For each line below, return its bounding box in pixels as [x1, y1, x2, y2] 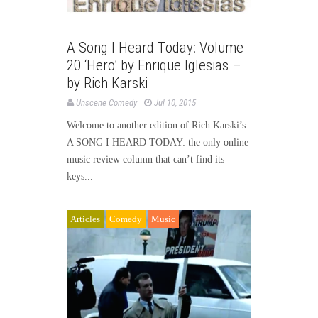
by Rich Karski [67, 74, 148, 92]
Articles [70, 213, 100, 224]
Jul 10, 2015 [154, 97, 196, 108]
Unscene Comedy [76, 97, 137, 108]
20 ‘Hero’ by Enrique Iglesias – [67, 56, 241, 74]
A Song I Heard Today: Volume [67, 38, 243, 56]
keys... [67, 170, 93, 182]
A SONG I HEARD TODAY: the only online [67, 136, 248, 148]
